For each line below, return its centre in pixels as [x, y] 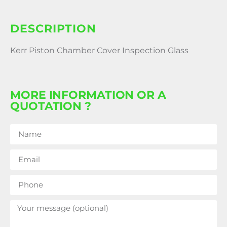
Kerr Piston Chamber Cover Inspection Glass [99, 51]
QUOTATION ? [51, 106]
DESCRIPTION [53, 29]
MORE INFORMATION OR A [88, 95]
